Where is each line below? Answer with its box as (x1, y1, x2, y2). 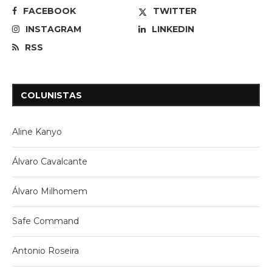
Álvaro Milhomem (12, 185, 87, 197)
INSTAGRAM (25, 23, 81, 35)
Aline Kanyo (12, 126, 62, 137)
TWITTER (153, 5, 197, 16)
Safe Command (12, 215, 79, 226)
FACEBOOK (23, 5, 76, 16)
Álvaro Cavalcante (12, 155, 87, 167)
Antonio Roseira (12, 245, 79, 256)
